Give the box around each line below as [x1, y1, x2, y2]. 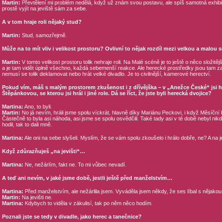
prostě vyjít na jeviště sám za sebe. [1, 5, 87, 11]
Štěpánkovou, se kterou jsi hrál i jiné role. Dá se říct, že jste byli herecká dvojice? [1, 90, 212, 96]
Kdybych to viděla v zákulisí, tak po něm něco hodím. [23, 200, 153, 206]
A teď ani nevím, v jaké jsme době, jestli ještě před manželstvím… [1, 175, 172, 181]
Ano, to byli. [23, 104, 52, 110]
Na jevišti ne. [20, 194, 53, 200]
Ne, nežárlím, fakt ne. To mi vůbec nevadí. [23, 162, 126, 167]
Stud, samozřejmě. [20, 32, 67, 38]
